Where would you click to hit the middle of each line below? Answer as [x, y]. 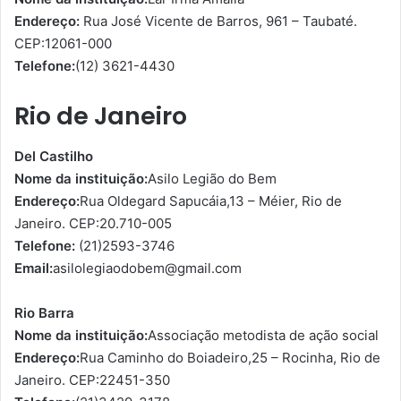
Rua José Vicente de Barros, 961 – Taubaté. [218, 21]
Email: [34, 268]
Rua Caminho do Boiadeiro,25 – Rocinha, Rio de [230, 357]
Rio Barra [44, 312]
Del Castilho [54, 156]
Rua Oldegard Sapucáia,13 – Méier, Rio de [211, 200]
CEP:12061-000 [63, 44]
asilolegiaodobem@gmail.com [147, 268]
